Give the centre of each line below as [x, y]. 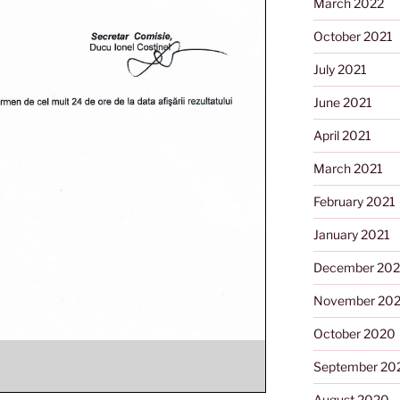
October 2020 [354, 334]
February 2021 [354, 202]
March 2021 [348, 169]
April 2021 [342, 136]
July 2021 [340, 70]
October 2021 [353, 37]
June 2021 [342, 103]
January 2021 [351, 235]
